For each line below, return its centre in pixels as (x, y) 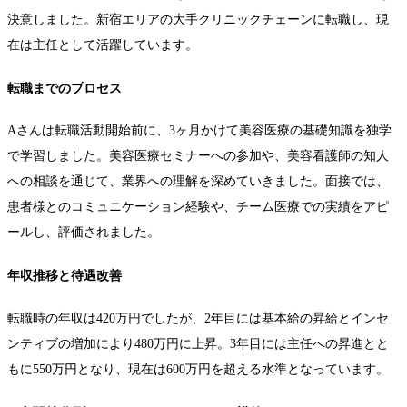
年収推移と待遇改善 (65, 276)
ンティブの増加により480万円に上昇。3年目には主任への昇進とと (198, 344)
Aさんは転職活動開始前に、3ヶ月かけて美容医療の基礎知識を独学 (199, 131)
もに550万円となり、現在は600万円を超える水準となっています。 (198, 370)
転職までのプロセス (65, 88)
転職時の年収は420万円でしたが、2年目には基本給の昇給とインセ (198, 319)
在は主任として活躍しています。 (103, 45)
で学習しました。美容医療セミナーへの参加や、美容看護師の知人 (198, 156)
